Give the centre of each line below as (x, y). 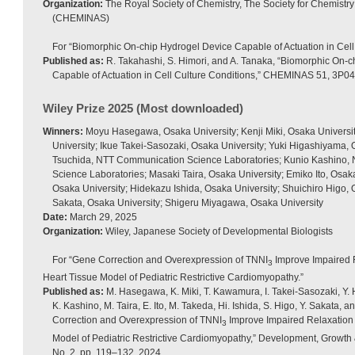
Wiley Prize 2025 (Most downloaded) (143, 108)
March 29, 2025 (102, 217)
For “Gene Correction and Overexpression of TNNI (160, 260)
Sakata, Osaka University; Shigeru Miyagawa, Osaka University (188, 203)
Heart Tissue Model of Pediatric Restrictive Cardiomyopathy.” (173, 278)
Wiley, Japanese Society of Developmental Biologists (218, 231)
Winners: (63, 132)
